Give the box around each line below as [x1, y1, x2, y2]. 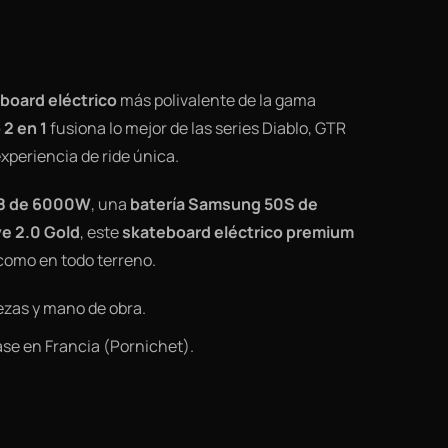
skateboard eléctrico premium [122, 221, 354, 244]
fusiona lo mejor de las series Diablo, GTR [47, 117, 346, 140]
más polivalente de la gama [117, 89, 316, 112]
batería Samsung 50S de [130, 193, 318, 216]
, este [80, 221, 122, 244]
